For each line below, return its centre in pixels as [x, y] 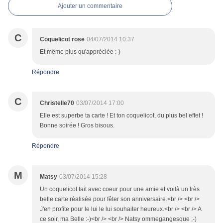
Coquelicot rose [62, 40]
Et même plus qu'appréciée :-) [80, 52]
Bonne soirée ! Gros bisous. [77, 126]
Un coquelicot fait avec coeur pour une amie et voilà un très [120, 189]
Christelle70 [57, 103]
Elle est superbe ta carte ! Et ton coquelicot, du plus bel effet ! [121, 116]
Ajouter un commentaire [90, 6]
